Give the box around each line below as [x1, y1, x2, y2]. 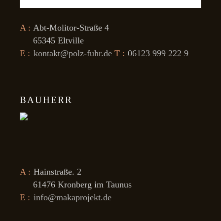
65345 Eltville [33, 35, 84, 45]
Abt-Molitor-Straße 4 [31, 22, 109, 33]
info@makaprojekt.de [33, 192, 111, 202]
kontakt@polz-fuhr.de [33, 48, 112, 58]
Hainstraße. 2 [31, 166, 81, 177]
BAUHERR [20, 94, 73, 105]
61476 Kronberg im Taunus [33, 179, 132, 189]
